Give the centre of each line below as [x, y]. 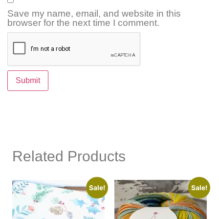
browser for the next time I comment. [83, 23]
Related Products [69, 156]
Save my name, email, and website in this [94, 14]
